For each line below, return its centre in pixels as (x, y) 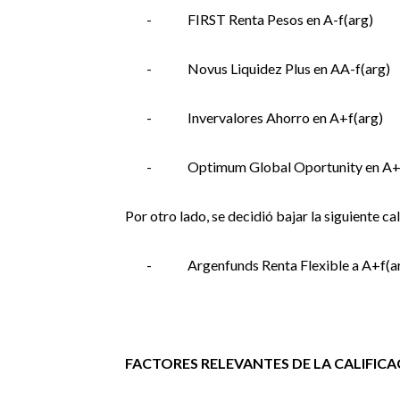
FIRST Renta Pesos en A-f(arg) (280, 19)
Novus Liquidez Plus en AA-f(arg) (288, 68)
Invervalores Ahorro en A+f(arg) (285, 117)
